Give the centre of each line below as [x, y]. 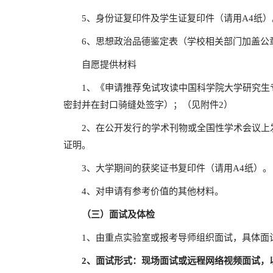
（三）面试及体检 [123, 214]
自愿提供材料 [100, 65]
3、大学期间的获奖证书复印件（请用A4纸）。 [168, 168]
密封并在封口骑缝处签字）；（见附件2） [148, 105]
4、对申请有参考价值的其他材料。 [144, 191]
